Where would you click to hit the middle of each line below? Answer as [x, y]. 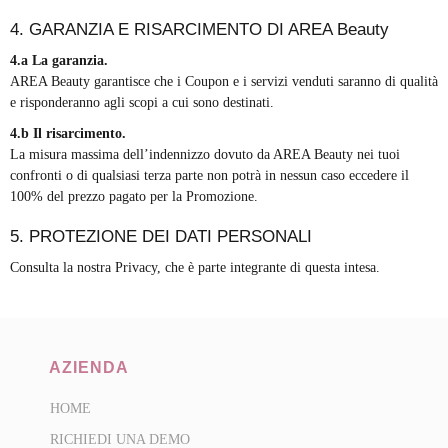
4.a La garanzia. [59, 61]
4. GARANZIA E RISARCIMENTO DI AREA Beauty [199, 30]
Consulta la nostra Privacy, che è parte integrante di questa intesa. [195, 268]
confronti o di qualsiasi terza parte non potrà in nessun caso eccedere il [209, 176]
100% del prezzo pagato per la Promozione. [134, 197]
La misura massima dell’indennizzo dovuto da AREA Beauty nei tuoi [205, 155]
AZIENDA [89, 368]
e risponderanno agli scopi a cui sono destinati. [142, 103]
